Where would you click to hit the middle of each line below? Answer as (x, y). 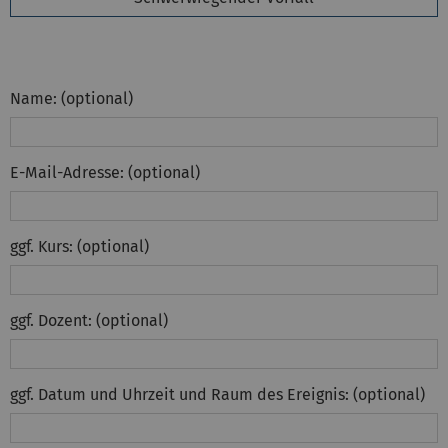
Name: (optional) (71, 99)
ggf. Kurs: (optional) (79, 247)
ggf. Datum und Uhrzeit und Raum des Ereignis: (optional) (217, 395)
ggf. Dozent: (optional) (89, 321)
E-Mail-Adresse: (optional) (105, 173)
